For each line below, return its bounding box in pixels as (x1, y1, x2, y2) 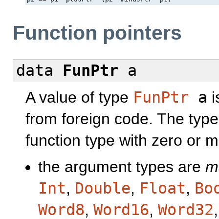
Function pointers (13, 22, 182, 44)
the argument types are (38, 158, 205, 176)
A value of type (25, 88, 133, 106)
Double (75, 179, 131, 197)
